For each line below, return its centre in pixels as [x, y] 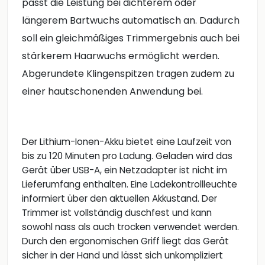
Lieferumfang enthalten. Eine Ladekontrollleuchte [130, 184]
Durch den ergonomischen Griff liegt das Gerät [125, 241]
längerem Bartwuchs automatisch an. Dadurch [131, 20]
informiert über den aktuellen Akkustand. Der [119, 198]
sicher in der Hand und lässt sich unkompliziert [122, 255]
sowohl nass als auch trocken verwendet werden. [130, 227]
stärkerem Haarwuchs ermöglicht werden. [121, 56]
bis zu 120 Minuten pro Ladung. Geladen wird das [127, 156]
